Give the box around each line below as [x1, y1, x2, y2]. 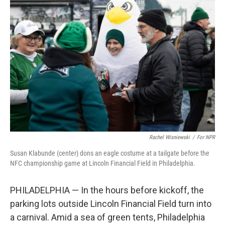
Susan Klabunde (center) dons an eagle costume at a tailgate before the [10, 149, 209, 157]
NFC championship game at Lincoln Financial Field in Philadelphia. [10, 159, 195, 167]
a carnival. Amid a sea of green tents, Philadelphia [10, 212, 205, 222]
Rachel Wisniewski [149, 134, 190, 141]
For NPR [197, 134, 215, 141]
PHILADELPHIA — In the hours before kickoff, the [10, 185, 204, 195]
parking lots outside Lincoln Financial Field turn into [10, 198, 211, 209]
